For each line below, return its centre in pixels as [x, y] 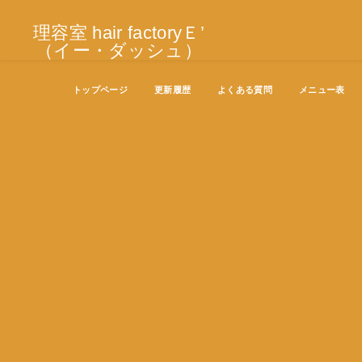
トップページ [100, 90]
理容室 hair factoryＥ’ [118, 33]
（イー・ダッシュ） [118, 51]
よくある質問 [244, 90]
